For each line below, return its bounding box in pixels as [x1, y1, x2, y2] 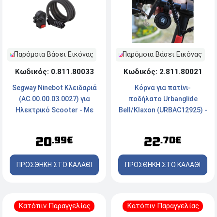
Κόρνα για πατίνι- [135, 84, 191, 92]
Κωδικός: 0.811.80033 [15, 67, 94, 77]
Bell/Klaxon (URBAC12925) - [118, 106, 207, 114]
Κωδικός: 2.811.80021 [123, 67, 202, 77]
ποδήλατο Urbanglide [128, 95, 198, 103]
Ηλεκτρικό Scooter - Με [15, 106, 93, 114]
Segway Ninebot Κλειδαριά [12, 84, 97, 92]
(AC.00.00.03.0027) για [18, 95, 90, 103]
